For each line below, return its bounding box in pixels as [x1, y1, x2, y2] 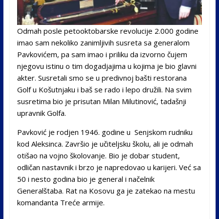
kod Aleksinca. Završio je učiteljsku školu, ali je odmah [17, 139, 193, 149]
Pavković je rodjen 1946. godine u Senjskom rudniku [17, 127, 193, 137]
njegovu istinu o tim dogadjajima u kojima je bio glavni [17, 61, 197, 71]
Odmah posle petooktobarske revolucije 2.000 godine [17, 26, 198, 36]
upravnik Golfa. [17, 108, 66, 118]
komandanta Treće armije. [17, 197, 105, 208]
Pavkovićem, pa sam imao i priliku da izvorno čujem [17, 49, 187, 60]
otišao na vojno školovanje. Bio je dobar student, [17, 151, 180, 161]
